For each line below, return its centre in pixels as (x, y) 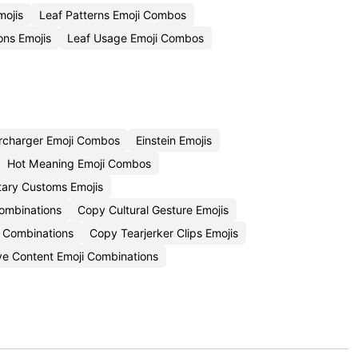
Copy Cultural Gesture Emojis (153, 210)
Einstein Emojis (174, 140)
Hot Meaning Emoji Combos (79, 163)
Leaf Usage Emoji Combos (135, 38)
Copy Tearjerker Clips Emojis (164, 233)
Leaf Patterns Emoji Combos (113, 15)
